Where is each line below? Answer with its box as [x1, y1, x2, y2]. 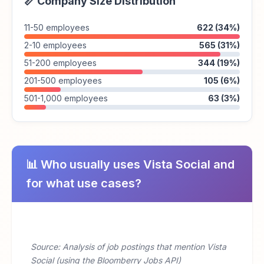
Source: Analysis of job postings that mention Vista [31, 242, 226, 252]
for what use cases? [26, 176, 141, 190]
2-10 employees [24, 40, 87, 50]
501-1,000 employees [24, 93, 108, 103]
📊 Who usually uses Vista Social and [26, 157, 235, 171]
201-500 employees [24, 75, 102, 85]
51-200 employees [24, 58, 97, 68]
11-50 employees [24, 22, 90, 32]
